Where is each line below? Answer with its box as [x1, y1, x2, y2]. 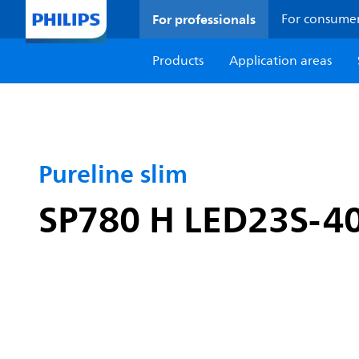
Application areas [229, 50, 333, 71]
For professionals [152, 8, 256, 30]
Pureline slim [38, 153, 188, 195]
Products [152, 50, 204, 71]
